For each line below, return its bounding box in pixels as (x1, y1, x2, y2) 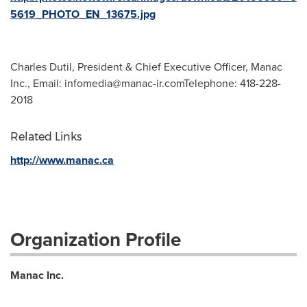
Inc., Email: (10, 75, 64, 91)
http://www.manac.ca (10, 152, 114, 169)
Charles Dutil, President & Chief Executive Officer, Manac (10, 59, 282, 75)
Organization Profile (10, 225, 181, 254)
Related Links (10, 130, 82, 144)
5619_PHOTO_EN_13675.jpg (10, 6, 156, 23)
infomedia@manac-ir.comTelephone (64, 75, 234, 91)
